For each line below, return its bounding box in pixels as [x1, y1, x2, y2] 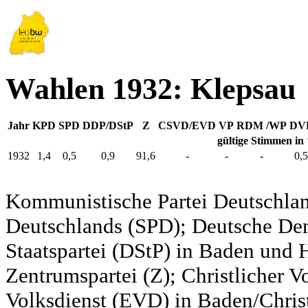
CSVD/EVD [158, 120, 216, 132]
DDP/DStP [82, 120, 133, 132]
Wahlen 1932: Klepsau [5, 72, 296, 106]
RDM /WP [236, 120, 287, 132]
